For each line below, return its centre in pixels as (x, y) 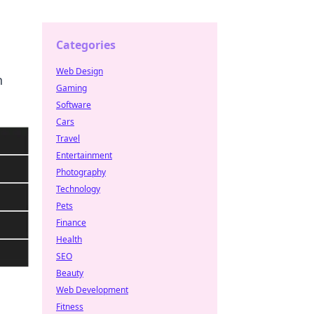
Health (69, 239)
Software (74, 105)
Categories (86, 45)
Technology (78, 189)
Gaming (71, 88)
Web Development (92, 290)
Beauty (70, 273)
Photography (81, 172)
